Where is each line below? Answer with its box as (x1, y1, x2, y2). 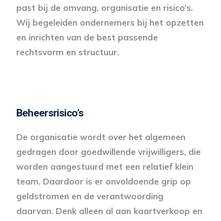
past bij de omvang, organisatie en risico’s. (16, 2, 193, 13)
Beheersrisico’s (16, 107, 84, 119)
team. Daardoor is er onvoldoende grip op (16, 176, 191, 186)
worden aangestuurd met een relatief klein (16, 161, 193, 172)
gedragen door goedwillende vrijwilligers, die (16, 147, 201, 157)
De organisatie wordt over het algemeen (16, 132, 185, 142)
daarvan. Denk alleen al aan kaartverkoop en (16, 206, 202, 216)
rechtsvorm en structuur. (16, 47, 119, 57)
